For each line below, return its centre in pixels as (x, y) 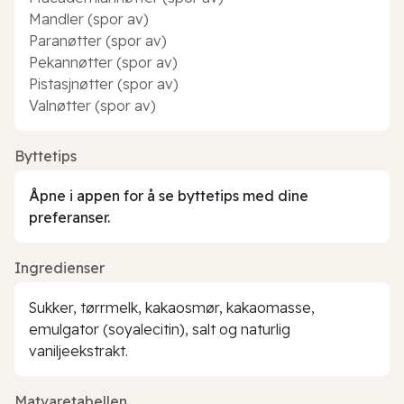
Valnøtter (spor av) (92, 105)
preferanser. (69, 217)
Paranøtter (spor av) (98, 40)
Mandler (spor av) (89, 18)
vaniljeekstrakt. (78, 350)
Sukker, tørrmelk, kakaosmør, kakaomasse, (172, 307)
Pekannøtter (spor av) (103, 62)
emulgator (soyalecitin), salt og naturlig (160, 329)
